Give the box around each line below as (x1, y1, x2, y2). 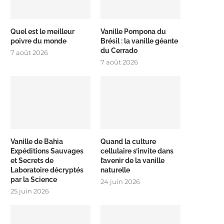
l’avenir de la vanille (100, 156, 165, 165)
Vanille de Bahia (10, 137, 63, 146)
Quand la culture (100, 137, 156, 146)
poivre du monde (10, 36, 66, 45)
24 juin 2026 (100, 177, 140, 186)
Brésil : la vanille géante (100, 36, 178, 45)
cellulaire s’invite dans (100, 147, 174, 155)
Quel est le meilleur (10, 27, 74, 35)
